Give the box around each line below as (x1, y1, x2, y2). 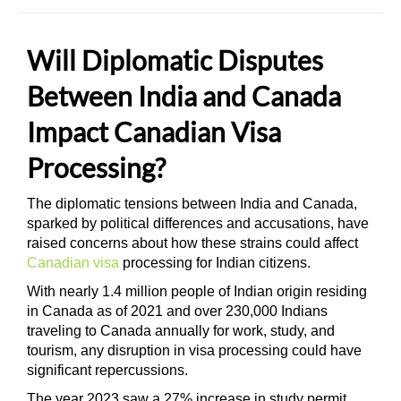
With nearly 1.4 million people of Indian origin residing (27, 284, 367, 299)
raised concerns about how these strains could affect (27, 235, 358, 251)
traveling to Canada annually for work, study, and (27, 323, 335, 338)
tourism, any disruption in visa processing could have (27, 343, 362, 358)
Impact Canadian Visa (27, 115, 281, 148)
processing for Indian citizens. (119, 255, 314, 270)
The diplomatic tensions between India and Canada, (27, 196, 357, 211)
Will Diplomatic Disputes (27, 44, 323, 76)
